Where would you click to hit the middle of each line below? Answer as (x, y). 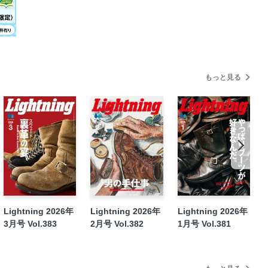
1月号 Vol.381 (204, 223)
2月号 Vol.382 (117, 223)
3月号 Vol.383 (30, 223)
